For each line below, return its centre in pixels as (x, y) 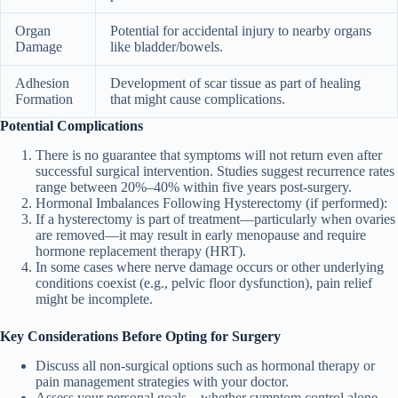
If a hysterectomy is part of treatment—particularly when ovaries (215, 219)
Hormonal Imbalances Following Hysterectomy (169, 203)
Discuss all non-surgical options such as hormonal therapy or (205, 365)
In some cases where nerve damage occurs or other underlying (210, 267)
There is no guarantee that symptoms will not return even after (209, 155)
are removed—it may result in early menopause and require (201, 235)
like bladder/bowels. (167, 47)
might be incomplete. (94, 299)
